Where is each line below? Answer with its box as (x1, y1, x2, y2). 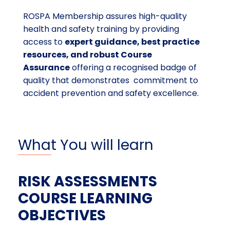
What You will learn (18, 135, 154, 155)
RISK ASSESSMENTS (18, 171, 157, 191)
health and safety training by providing (23, 23, 179, 35)
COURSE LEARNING (18, 188, 152, 208)
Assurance (23, 61, 70, 73)
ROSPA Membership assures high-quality (23, 10, 187, 22)
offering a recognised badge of (70, 61, 197, 73)
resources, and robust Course (23, 48, 152, 61)
